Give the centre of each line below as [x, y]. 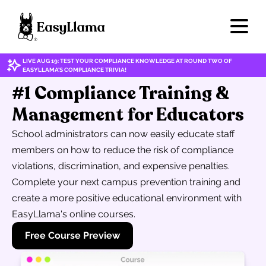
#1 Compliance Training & [121, 94]
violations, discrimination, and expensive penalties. [121, 166]
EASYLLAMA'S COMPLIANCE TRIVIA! [75, 70]
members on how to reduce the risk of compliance [123, 150]
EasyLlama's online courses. [74, 214]
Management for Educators [128, 115]
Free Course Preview [72, 235]
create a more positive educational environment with [127, 198]
